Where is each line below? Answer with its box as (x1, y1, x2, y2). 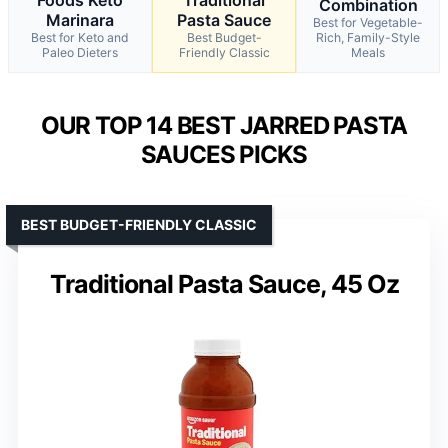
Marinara (46, 9, 114, 30)
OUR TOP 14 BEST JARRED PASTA (40, 110, 408, 140)
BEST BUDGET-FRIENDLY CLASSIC (21, 215, 257, 233)
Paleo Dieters (42, 44, 118, 60)
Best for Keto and (31, 29, 129, 45)
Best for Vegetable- (313, 14, 423, 30)
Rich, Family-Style (316, 29, 420, 45)
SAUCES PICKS (140, 139, 308, 169)
